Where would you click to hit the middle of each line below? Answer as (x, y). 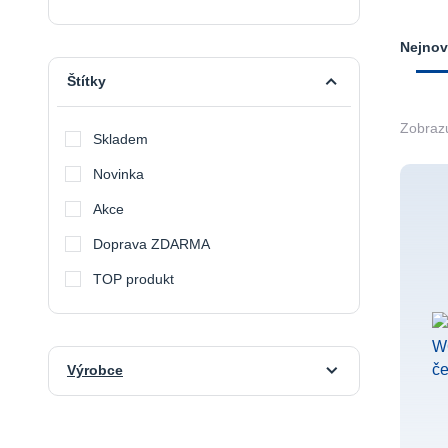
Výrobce (94, 370)
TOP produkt (133, 279)
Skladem (120, 139)
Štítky (86, 81)
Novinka (118, 174)
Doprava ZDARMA (151, 244)
